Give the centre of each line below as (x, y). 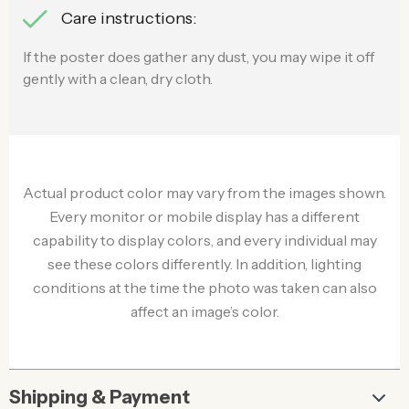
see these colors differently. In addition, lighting (204, 264)
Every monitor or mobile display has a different (204, 216)
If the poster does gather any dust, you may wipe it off (199, 57)
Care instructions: (129, 18)
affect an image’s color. (204, 311)
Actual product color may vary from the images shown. (204, 193)
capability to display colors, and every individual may (204, 240)
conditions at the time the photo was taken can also (204, 288)
